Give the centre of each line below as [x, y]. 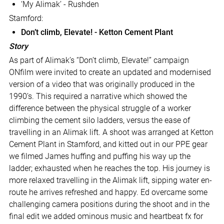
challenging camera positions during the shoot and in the [109, 204]
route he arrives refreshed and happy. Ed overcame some [108, 192]
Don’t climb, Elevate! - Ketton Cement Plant [97, 32]
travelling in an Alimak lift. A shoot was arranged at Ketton [111, 132]
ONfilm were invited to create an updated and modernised [110, 72]
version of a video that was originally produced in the [101, 84]
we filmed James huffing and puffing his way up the [99, 156]
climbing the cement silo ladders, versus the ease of [99, 120]
